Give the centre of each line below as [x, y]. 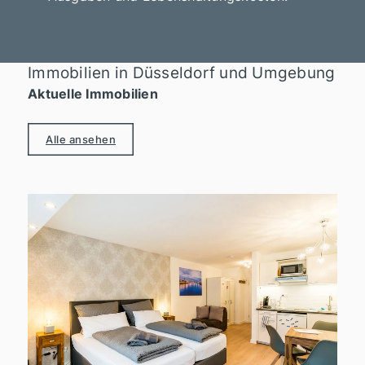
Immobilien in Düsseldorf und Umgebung [182, 73]
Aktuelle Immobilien [93, 93]
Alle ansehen [81, 139]
